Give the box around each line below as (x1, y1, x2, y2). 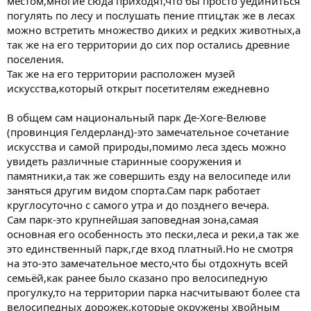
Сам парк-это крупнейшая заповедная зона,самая (7, 212, 258, 226)
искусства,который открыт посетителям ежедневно (7, 81, 269, 95)
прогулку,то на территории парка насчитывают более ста (7, 285, 300, 299)
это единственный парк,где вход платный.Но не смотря (7, 241, 293, 255)
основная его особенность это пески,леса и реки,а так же (7, 226, 299, 241)
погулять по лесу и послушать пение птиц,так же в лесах (7, 8, 295, 22)
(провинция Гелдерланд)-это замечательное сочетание (7, 124, 289, 139)
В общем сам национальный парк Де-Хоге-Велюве (7, 110, 266, 124)
